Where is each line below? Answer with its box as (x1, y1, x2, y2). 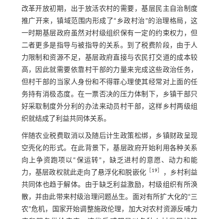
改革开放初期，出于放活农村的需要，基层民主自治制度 (21, 5, 198, 13)
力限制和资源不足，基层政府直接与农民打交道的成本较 (21, 54, 198, 62)
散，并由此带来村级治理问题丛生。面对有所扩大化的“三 (21, 194, 198, 201)
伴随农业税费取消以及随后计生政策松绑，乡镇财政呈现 (21, 132, 198, 140)
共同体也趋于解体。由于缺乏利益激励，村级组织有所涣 (21, 181, 198, 189)
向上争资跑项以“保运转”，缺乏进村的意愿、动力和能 (21, 157, 198, 165)
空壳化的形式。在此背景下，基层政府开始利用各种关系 (21, 145, 198, 153)
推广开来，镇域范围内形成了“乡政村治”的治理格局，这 (21, 18, 198, 25)
